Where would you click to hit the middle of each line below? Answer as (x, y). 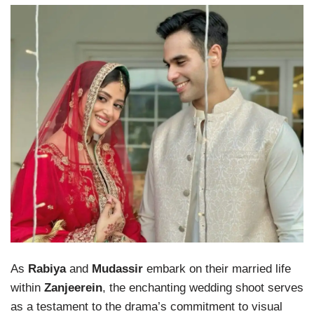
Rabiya (47, 269)
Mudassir (117, 269)
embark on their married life (217, 269)
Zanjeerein (73, 288)
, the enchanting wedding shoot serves (203, 288)
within (27, 288)
